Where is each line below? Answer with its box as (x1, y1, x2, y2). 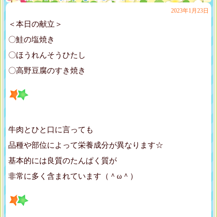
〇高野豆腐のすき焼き (8, 66, 86, 75)
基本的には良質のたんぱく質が (8, 156, 117, 165)
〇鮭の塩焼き (8, 35, 55, 44)
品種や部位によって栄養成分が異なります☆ (8, 141, 163, 150)
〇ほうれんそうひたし (8, 51, 86, 60)
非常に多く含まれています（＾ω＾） (8, 172, 138, 181)
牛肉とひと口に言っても (8, 125, 93, 134)
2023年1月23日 (171, 7, 209, 15)
